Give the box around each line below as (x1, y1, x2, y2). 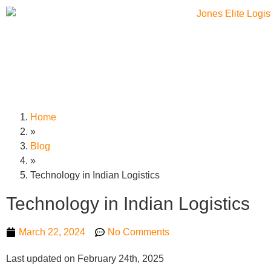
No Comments (108, 227, 169, 237)
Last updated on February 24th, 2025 (6, 253, 164, 264)
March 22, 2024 (19, 227, 85, 237)
